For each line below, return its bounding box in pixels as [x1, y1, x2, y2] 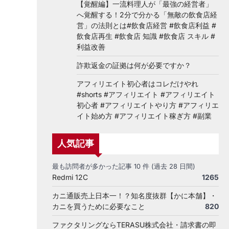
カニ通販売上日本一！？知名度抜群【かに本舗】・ [52, 191, 217, 200]
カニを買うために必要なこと [52, 202, 145, 211]
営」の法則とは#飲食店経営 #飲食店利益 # [77, 21, 216, 30]
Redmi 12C [52, 173, 88, 181]
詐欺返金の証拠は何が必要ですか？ [77, 61, 191, 70]
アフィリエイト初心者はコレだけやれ [77, 79, 198, 88]
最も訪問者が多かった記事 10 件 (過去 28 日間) [52, 163, 195, 170]
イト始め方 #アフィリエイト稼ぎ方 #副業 [77, 111, 212, 120]
